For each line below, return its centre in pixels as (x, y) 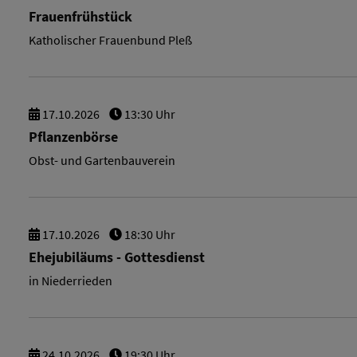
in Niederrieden (71, 280)
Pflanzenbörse (73, 137)
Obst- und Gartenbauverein (102, 160)
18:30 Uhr (149, 234)
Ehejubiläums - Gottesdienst (117, 257)
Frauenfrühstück (80, 17)
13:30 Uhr (149, 114)
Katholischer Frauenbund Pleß (110, 40)
